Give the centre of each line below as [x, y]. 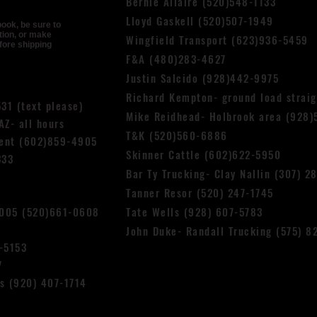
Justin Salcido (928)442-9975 [202, 78]
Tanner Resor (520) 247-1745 [200, 192]
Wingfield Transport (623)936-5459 [217, 40]
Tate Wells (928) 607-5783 [195, 212]
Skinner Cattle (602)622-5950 [203, 154]
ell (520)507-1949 [227, 21]
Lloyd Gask [153, 21]
